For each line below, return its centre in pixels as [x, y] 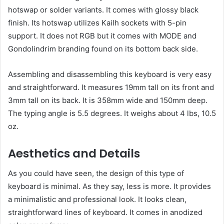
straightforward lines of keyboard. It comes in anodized [105, 212]
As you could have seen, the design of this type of [96, 173]
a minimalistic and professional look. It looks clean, [97, 199]
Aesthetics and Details [74, 153]
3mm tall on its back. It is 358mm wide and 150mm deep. [108, 100]
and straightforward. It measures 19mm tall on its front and [111, 87]
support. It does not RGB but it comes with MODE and [102, 35]
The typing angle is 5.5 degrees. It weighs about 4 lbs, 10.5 [112, 113]
